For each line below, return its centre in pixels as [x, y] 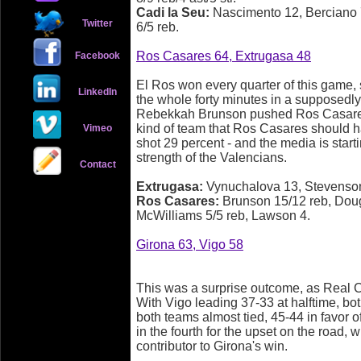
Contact [98, 164]
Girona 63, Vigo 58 [190, 245]
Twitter [98, 23]
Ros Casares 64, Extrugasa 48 [224, 56]
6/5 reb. [158, 27]
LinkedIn [97, 92]
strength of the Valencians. [212, 158]
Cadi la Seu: [174, 12]
